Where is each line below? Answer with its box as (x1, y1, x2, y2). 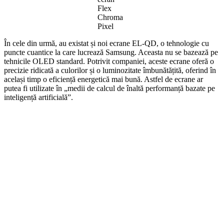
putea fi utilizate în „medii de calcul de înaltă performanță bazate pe (4, 83, 215, 92)
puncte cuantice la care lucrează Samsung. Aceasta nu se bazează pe (4, 47, 218, 56)
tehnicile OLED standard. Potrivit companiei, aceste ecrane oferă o (4, 56, 214, 65)
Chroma (97, 12, 123, 21)
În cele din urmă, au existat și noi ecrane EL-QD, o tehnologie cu (4, 38, 209, 47)
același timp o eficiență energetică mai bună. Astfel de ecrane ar (4, 74, 203, 83)
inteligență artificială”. (4, 92, 73, 101)
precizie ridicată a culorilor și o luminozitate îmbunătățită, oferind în (4, 65, 216, 74)
